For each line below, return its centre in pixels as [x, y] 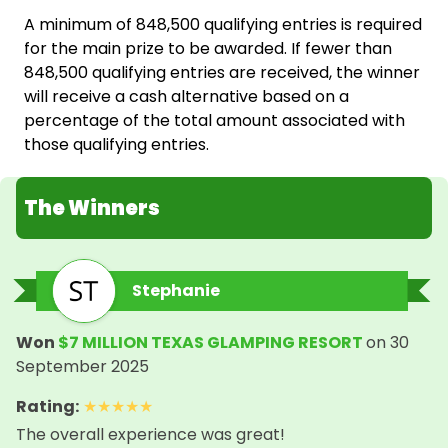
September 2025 [82, 367]
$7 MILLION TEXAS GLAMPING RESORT [210, 343]
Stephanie [176, 291]
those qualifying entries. [116, 145]
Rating [45, 407]
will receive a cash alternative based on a [186, 97]
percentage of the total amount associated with [214, 121]
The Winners [92, 208]
